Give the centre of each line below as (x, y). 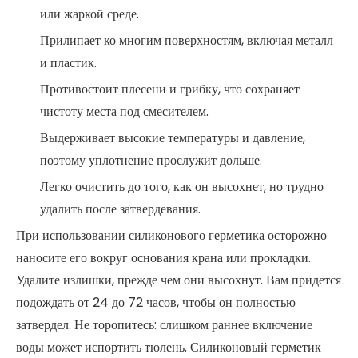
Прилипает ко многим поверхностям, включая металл (187, 40)
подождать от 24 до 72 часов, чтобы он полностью (156, 302)
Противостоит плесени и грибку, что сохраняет (170, 89)
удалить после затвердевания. (120, 209)
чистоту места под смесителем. (124, 111)
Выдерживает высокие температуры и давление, (173, 138)
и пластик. (68, 63)
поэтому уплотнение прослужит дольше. (151, 160)
